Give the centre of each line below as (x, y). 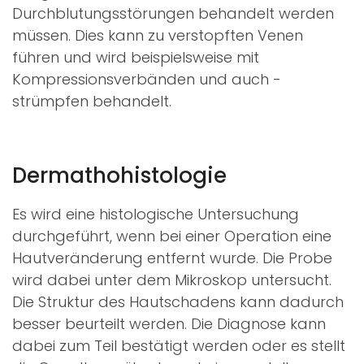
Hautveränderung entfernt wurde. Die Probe (172, 258)
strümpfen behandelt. (92, 101)
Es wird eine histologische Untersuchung (156, 214)
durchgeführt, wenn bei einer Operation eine (172, 236)
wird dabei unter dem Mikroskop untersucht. (172, 279)
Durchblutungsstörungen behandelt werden (173, 13)
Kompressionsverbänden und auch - (147, 79)
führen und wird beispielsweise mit (136, 57)
